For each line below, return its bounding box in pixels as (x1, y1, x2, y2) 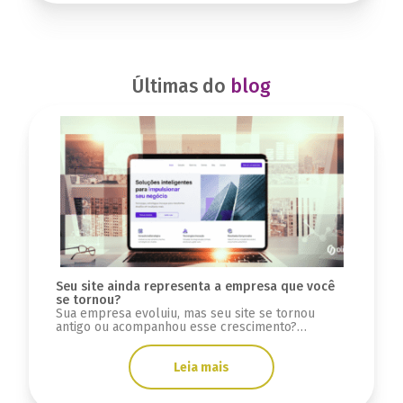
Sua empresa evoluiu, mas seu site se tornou (55, 306, 315, 322)
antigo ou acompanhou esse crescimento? (55, 319, 297, 336)
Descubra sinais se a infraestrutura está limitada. (55, 333, 336, 349)
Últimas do (132, 75, 230, 99)
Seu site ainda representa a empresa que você (55, 279, 335, 295)
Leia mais (174, 359, 229, 375)
